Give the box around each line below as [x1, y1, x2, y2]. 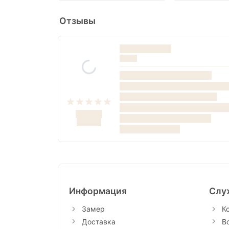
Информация [68, 186, 127, 197]
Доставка [81, 217, 116, 226]
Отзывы [59, 15, 96, 27]
